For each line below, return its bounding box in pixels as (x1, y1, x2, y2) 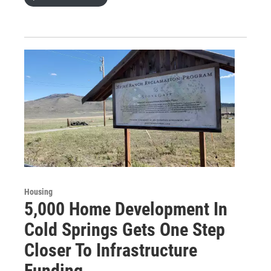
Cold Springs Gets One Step (24, 219, 225, 241)
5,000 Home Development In (24, 198, 227, 220)
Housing (24, 187, 53, 197)
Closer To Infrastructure (24, 240, 197, 261)
